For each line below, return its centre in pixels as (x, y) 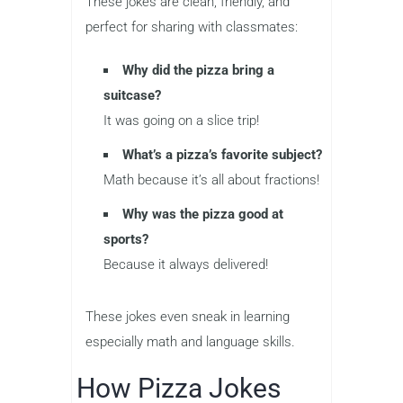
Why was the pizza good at (203, 215)
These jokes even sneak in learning (188, 317)
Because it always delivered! (186, 265)
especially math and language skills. (190, 342)
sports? (126, 240)
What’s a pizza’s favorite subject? (222, 155)
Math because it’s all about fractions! (211, 180)
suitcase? (132, 96)
